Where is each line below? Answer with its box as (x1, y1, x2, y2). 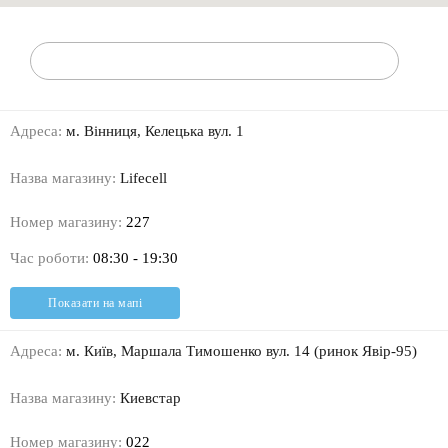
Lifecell (116, 170, 167, 187)
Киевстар (116, 390, 181, 407)
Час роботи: (10, 250, 89, 267)
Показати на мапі (48, 296, 142, 311)
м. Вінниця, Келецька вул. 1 (62, 123, 244, 140)
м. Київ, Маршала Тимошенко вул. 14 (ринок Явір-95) (62, 343, 417, 360)
